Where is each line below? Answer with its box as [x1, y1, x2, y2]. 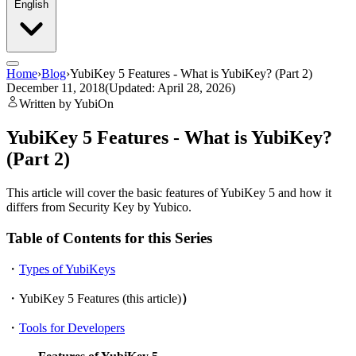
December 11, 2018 [6, 81, 105, 95]
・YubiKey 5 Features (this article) [6, 292, 181, 306]
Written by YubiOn [19, 97, 114, 110]
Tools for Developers [19, 321, 125, 335]
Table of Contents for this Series [6, 229, 212, 246]
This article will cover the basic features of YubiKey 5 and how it [6, 185, 331, 199]
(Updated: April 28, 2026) [105, 81, 235, 95]
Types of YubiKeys [19, 262, 115, 277]
